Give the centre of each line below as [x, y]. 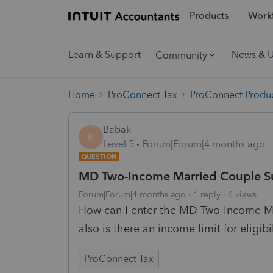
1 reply [207, 194]
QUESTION [99, 156]
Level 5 [119, 144]
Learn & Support [105, 55]
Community [181, 55]
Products [209, 16]
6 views [242, 194]
